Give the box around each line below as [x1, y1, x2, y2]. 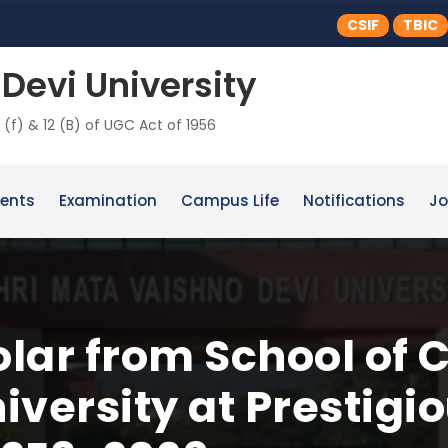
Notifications [303, 190, 405, 211]
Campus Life [181, 190, 279, 211]
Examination [59, 190, 157, 211]
